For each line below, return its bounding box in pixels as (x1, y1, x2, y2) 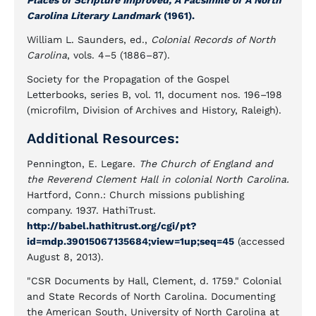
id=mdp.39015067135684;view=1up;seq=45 (27, 236, 234, 247)
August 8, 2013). (27, 251, 104, 262)
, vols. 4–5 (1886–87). (67, 49, 170, 61)
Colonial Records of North (151, 34, 276, 45)
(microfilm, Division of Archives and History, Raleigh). (27, 104, 281, 116)
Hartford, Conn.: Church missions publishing (27, 189, 244, 200)
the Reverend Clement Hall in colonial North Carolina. (27, 174, 289, 185)
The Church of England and (139, 158, 273, 169)
